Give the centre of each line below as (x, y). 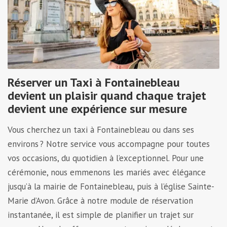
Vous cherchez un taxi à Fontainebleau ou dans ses (101, 129)
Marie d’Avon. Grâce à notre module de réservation (100, 200)
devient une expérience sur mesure (99, 108)
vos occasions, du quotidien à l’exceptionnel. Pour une (106, 158)
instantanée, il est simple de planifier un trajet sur (101, 215)
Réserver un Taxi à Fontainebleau (94, 82)
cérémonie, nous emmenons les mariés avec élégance (107, 172)
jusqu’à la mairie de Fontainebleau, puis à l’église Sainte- (111, 186)
